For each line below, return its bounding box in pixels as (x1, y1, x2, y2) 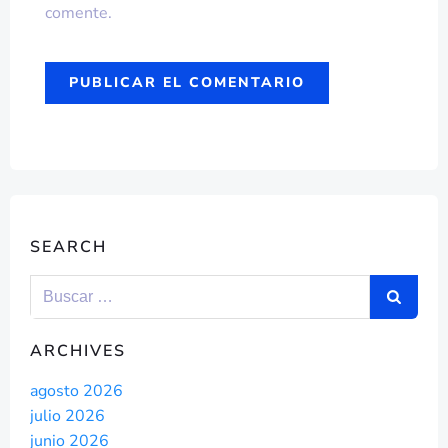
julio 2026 (30, 405, 105, 427)
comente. (45, 2, 112, 24)
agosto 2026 (30, 380, 123, 402)
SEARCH (30, 236, 107, 258)
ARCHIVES (30, 340, 126, 362)
